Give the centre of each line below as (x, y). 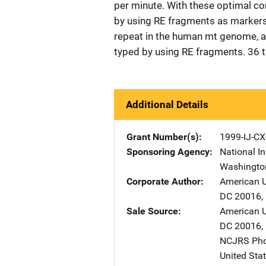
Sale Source (152, 211)
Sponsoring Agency (168, 152)
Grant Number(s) (163, 137)
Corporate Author (164, 181)
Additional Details (167, 104)
